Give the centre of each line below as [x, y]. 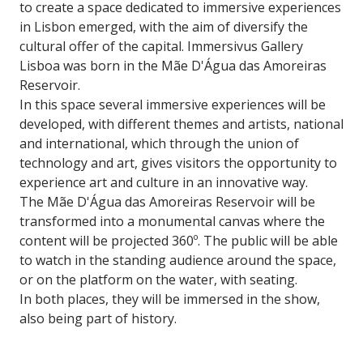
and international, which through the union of [159, 143]
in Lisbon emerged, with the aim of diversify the [164, 27]
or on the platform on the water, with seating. [158, 280]
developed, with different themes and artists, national [181, 124]
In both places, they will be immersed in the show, [170, 299]
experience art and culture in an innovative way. [164, 182]
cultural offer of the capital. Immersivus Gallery [161, 46]
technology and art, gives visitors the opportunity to [178, 163]
